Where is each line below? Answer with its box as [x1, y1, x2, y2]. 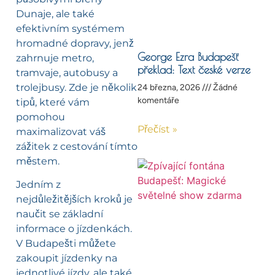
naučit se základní [16, 208, 103, 220]
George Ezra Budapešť [137, 50, 239, 64]
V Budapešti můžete [16, 238, 116, 250]
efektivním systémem [16, 22, 125, 34]
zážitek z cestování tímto [16, 140, 137, 152]
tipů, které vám [16, 96, 90, 108]
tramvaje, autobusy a [16, 66, 118, 79]
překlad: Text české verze [137, 63, 250, 77]
